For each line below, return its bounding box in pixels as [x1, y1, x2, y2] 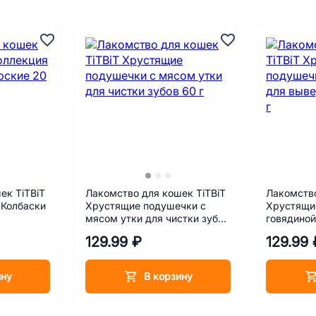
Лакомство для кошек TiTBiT [85, 188, 226, 199]
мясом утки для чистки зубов [85, 213, 229, 224]
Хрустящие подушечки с [85, 200, 206, 212]
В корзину [143, 270, 193, 282]
